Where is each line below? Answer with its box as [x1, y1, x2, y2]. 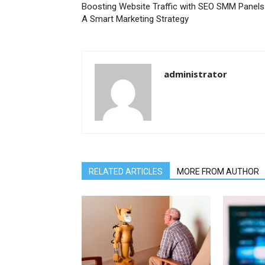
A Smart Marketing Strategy [82, 14, 189, 24]
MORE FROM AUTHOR [177, 167, 259, 176]
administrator [164, 68, 227, 80]
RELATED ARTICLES [89, 167, 163, 176]
